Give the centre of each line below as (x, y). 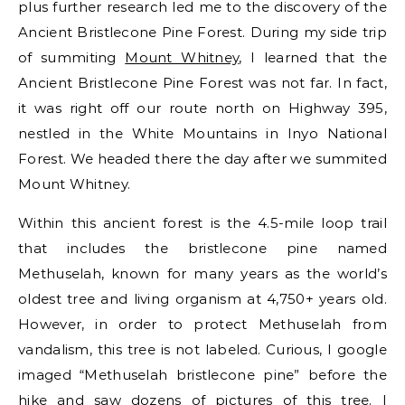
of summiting (72, 57)
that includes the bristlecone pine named (202, 248)
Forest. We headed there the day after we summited (202, 158)
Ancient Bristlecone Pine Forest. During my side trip (202, 32)
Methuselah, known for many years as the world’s (202, 273)
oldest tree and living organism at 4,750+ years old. (202, 298)
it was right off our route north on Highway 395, (202, 108)
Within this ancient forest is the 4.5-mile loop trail (202, 222)
